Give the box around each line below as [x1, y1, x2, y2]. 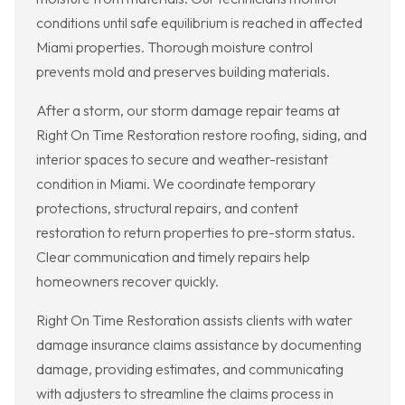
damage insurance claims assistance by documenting [36, 335, 362, 354]
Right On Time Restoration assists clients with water [36, 311, 353, 330]
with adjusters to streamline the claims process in [36, 384, 334, 403]
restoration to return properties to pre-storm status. [36, 223, 355, 242]
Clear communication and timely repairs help [36, 248, 310, 267]
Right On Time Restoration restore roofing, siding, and [36, 126, 367, 145]
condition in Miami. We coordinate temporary [36, 174, 316, 193]
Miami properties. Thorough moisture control [36, 38, 313, 57]
